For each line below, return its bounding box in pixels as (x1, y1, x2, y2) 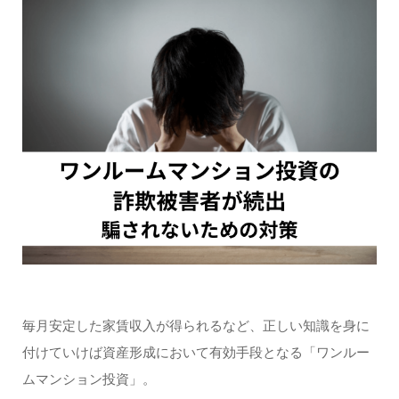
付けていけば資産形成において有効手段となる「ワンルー (21, 344, 370, 361)
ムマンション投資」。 (21, 370, 156, 387)
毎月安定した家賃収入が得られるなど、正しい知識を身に (21, 317, 370, 334)
